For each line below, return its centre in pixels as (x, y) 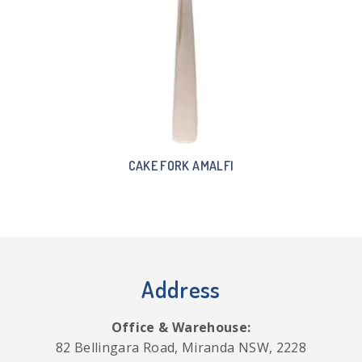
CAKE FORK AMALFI (181, 165)
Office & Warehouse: (181, 327)
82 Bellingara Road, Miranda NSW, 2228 (181, 347)
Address (181, 289)
